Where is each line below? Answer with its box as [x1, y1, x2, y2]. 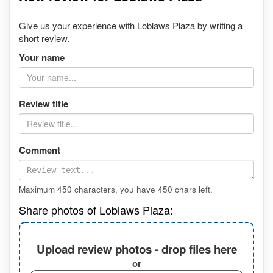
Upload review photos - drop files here [36, 241, 237, 258]
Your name [19, 50, 65, 64]
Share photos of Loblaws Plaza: [19, 201, 173, 218]
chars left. [172, 183, 213, 195]
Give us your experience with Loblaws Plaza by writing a [19, 18, 243, 32]
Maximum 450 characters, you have [19, 183, 158, 195]
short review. [19, 31, 69, 44]
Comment [19, 143, 60, 157]
